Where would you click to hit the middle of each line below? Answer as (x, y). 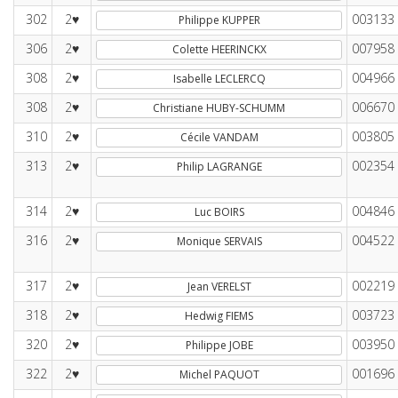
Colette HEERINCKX (219, 49)
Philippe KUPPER (219, 20)
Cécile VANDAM (219, 137)
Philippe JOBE (219, 345)
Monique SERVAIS (219, 241)
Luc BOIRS (219, 212)
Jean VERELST (219, 287)
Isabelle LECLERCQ (219, 79)
